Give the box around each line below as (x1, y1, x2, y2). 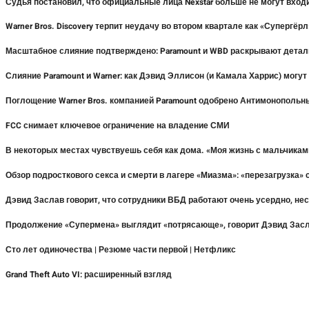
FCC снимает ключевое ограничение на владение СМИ (6, 119, 230, 132)
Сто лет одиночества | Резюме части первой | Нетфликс (6, 243, 236, 257)
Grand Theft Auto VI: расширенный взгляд (6, 268, 172, 281)
